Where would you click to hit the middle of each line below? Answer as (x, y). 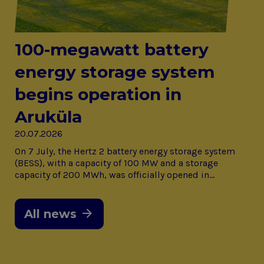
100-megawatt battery (112, 50)
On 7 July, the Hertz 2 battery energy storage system (125, 151)
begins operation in (98, 95)
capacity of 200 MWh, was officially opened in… (115, 175)
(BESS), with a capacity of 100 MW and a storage (116, 163)
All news (50, 214)
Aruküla (48, 117)
